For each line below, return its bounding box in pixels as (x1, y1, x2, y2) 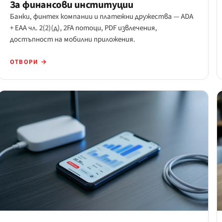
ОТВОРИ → (9, 57, 48, 67)
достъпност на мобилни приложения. (9, 34, 135, 45)
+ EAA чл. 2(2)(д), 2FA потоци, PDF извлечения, (9, 23, 157, 34)
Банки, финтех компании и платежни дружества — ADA (9, 11, 193, 22)
